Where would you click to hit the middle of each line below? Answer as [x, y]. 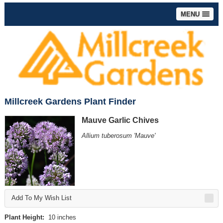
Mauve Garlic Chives [120, 120]
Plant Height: [24, 217]
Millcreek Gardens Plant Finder [70, 101]
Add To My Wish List [41, 198]
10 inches [60, 217]
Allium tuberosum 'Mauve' [118, 135]
